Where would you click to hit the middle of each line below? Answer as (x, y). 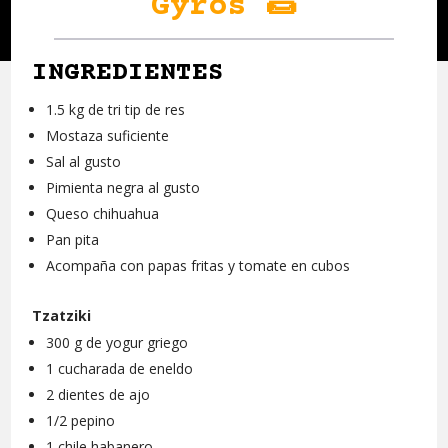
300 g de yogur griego (117, 343)
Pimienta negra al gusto (123, 188)
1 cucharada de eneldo (120, 369)
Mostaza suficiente (108, 136)
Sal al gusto (84, 162)
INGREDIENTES (128, 74)
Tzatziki (62, 316)
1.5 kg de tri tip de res (116, 110)
